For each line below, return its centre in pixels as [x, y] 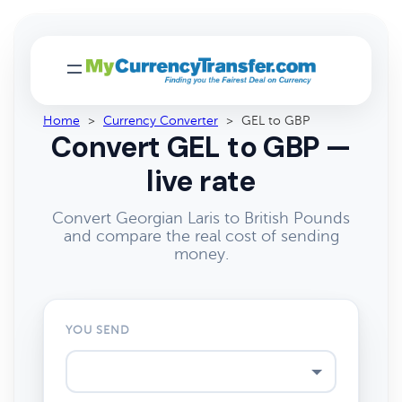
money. [201, 254]
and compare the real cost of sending [201, 236]
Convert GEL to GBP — [201, 147]
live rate [201, 181]
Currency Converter [161, 121]
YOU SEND [98, 330]
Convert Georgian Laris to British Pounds [201, 218]
